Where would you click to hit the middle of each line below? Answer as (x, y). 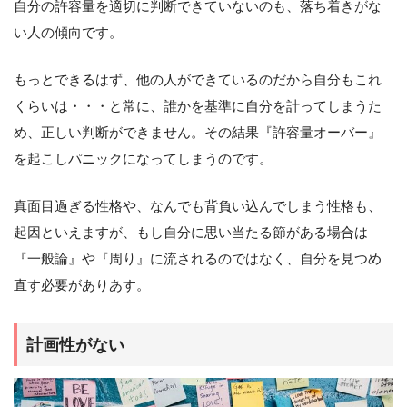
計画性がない (75, 344)
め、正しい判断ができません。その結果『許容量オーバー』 (198, 133)
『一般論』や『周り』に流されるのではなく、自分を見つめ (198, 259)
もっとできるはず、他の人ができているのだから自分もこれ (198, 80)
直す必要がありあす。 (82, 285)
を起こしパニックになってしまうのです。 (143, 159)
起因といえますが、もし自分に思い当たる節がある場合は (191, 233)
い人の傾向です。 (68, 33)
